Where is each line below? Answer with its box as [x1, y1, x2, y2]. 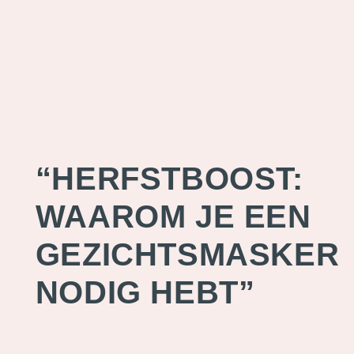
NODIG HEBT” [35, 274, 255, 310]
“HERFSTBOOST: [35, 160, 303, 196]
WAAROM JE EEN [35, 198, 311, 234]
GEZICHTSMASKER [35, 236, 340, 272]
